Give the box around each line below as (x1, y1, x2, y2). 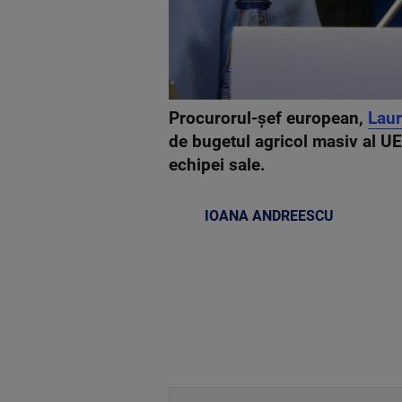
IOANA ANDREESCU (205, 206, 334, 224)
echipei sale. (169, 154, 266, 175)
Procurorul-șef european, (169, 108, 368, 128)
